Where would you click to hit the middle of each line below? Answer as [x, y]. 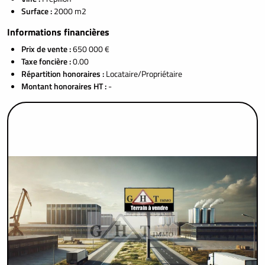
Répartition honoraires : [64, 74]
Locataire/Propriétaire [144, 74]
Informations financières [58, 32]
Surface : [38, 11]
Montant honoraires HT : [65, 86]
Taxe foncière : [47, 62]
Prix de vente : [47, 49]
